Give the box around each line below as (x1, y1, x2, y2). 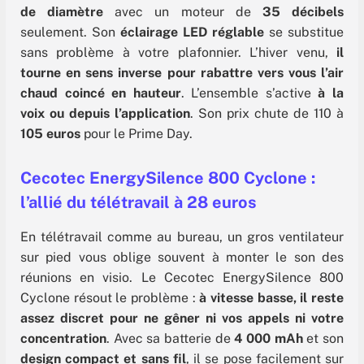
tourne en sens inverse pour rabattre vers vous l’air (20, 65, 344, 81)
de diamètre (20, 4, 115, 20)
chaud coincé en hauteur (20, 85, 181, 102)
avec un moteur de (115, 4, 262, 20)
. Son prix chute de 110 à (190, 106, 344, 122)
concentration (20, 331, 106, 347)
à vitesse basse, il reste (199, 290, 344, 306)
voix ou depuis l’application (20, 106, 190, 122)
